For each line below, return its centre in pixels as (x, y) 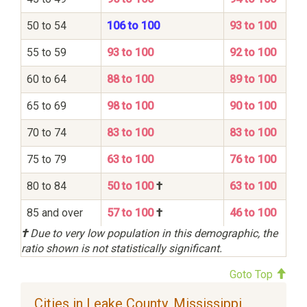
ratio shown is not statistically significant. (122, 248)
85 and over (55, 212)
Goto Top (253, 274)
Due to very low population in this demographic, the (152, 233)
